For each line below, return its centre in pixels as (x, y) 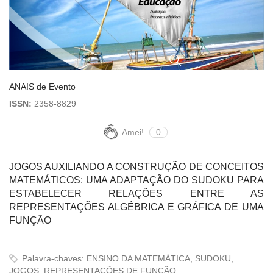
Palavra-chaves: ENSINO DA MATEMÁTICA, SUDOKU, (126, 259)
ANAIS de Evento (42, 87)
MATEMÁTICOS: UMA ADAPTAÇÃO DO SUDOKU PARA (136, 180)
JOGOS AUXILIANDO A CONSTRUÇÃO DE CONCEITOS (136, 167)
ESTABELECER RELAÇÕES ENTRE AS (136, 194)
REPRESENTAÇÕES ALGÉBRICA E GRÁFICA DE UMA (136, 207)
